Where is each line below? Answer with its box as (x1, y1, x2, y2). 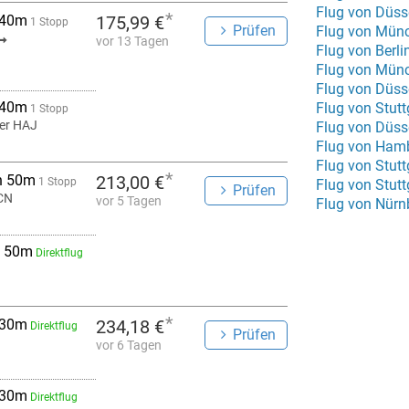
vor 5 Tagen (96, 194, 162, 208)
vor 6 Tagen (96, 338, 162, 352)
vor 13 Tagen (96, 34, 169, 48)
